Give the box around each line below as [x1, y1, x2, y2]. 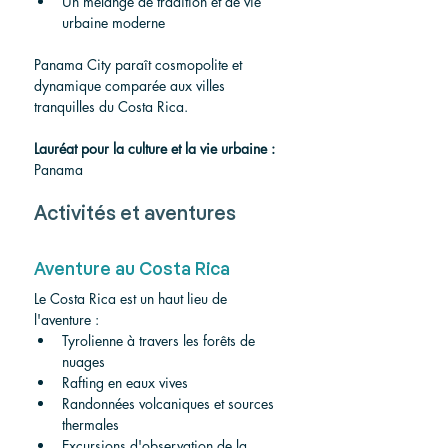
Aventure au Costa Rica [34, 260, 230, 279]
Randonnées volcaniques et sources [62, 393, 278, 413]
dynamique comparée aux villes [34, 75, 229, 95]
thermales [62, 414, 119, 434]
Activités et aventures [34, 204, 236, 225]
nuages [62, 351, 105, 371]
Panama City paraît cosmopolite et [34, 54, 246, 74]
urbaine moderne [62, 12, 165, 32]
